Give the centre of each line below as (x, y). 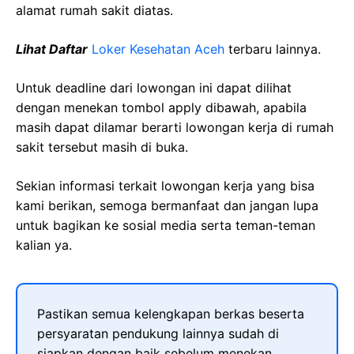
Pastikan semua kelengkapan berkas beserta (171, 314)
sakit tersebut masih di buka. (102, 147)
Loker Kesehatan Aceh (158, 49)
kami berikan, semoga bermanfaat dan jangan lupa (167, 205)
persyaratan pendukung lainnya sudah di (158, 333)
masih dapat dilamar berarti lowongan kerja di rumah (175, 127)
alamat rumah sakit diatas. (94, 10)
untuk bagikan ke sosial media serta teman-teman (166, 225)
